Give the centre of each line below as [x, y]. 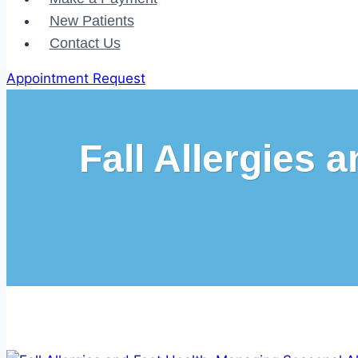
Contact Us [85, 43]
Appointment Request [76, 78]
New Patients [91, 21]
